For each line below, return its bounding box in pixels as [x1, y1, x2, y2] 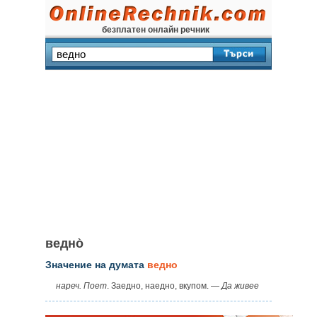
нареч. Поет [56, 281, 107, 292]
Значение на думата [45, 259, 147, 271]
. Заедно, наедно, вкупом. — [107, 281, 221, 292]
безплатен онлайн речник [102, 25, 209, 35]
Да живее [221, 281, 259, 292]
